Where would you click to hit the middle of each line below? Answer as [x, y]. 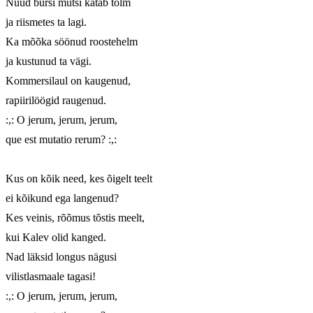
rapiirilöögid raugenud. [56, 101]
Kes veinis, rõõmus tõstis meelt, [75, 218]
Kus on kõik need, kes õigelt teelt [79, 179]
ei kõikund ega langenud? [62, 198]
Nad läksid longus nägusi [61, 257]
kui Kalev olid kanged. [56, 238]
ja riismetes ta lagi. [46, 22]
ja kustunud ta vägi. [49, 61]
